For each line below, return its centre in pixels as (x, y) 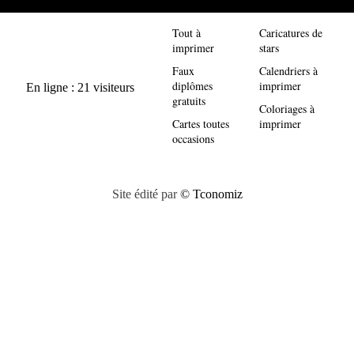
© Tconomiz (211, 194)
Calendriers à (288, 71)
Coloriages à (287, 109)
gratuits (189, 101)
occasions (193, 139)
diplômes (192, 86)
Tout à (186, 33)
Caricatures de (291, 33)
